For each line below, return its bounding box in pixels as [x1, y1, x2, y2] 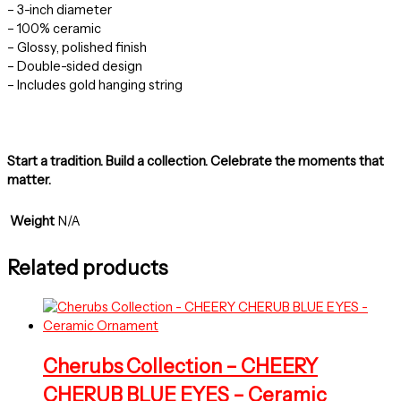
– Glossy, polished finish [7, 38, 147, 55]
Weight [10, 213, 55, 230]
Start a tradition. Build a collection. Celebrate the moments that [7, 153, 384, 170]
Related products [7, 256, 167, 280]
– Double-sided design [7, 57, 142, 74]
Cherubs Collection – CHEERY [43, 354, 318, 379]
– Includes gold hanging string [7, 76, 183, 93]
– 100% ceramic [7, 20, 101, 37]
